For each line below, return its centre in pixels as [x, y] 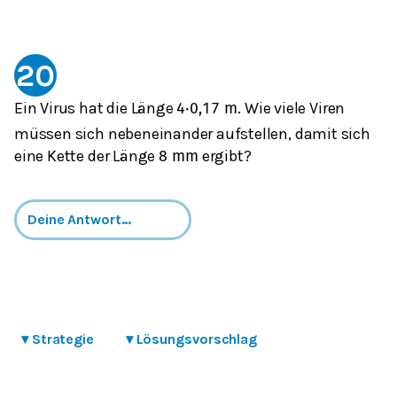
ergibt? [225, 156]
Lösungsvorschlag [197, 339]
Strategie [62, 339]
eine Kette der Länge [86, 156]
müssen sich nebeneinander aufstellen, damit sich [192, 134]
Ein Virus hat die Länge [96, 108]
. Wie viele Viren [292, 108]
